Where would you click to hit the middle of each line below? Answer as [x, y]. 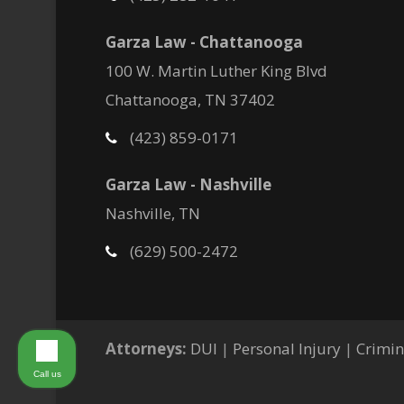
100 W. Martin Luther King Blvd [216, 71]
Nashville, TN [153, 213]
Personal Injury [287, 349]
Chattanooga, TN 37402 [190, 100]
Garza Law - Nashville [188, 184]
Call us [47, 373]
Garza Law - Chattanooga [204, 42]
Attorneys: [146, 349]
